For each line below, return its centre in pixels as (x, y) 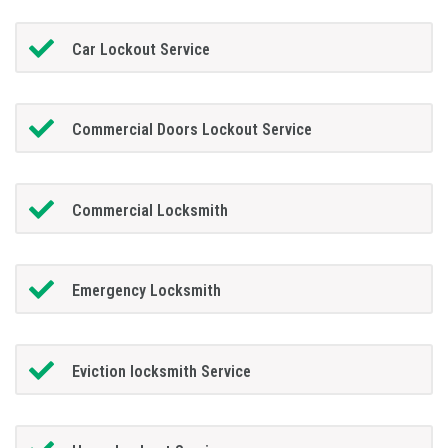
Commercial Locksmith (149, 210)
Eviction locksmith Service (161, 371)
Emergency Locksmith (146, 291)
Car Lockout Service (140, 49)
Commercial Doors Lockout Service (191, 130)
